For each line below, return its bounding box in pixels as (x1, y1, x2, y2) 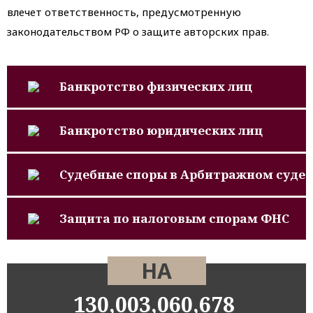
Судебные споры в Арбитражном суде (59, 166, 305, 182)
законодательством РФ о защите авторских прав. (7, 24, 269, 38)
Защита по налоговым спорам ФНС (59, 210, 289, 226)
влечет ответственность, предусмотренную (7, 5, 241, 19)
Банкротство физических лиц (59, 78, 252, 94)
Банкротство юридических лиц (59, 122, 263, 138)
